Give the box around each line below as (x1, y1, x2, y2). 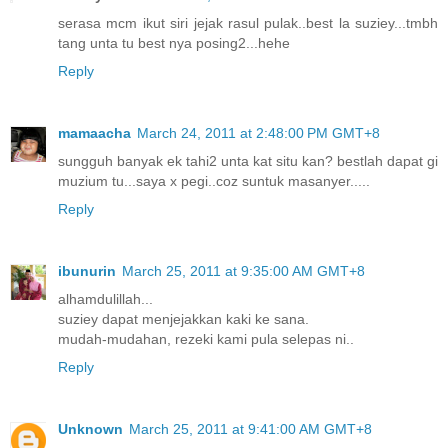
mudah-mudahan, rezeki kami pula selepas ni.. (58, 330, 354, 347)
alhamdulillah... (58, 290, 153, 307)
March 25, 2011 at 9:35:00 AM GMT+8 (122, 262, 365, 279)
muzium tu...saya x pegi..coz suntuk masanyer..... (58, 172, 370, 189)
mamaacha (58, 124, 131, 141)
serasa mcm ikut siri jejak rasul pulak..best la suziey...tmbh (58, 14, 438, 31)
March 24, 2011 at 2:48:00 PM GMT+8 (137, 124, 380, 141)
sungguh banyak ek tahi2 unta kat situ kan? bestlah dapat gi (58, 152, 438, 169)
